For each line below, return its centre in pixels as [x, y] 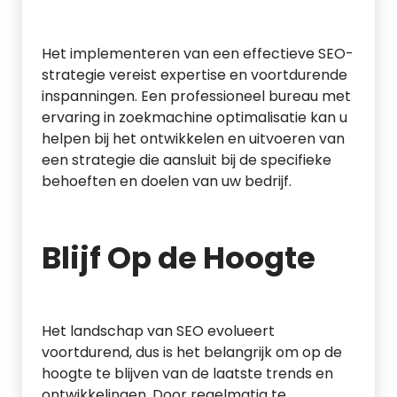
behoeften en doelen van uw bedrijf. [167, 181]
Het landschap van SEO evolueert [158, 331]
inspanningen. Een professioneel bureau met [196, 96]
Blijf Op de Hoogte [179, 258]
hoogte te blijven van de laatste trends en [187, 374]
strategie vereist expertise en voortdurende [195, 75]
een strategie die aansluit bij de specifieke [187, 160]
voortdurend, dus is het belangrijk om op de [192, 352]
